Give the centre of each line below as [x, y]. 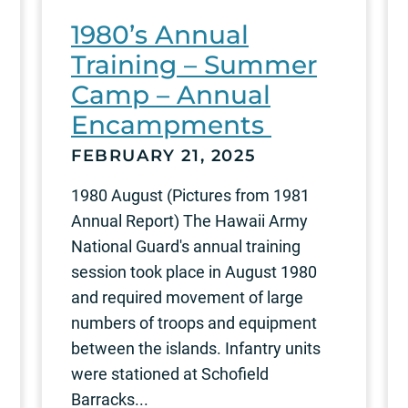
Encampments [171, 124]
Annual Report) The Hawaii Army [189, 220]
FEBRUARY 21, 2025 [164, 155]
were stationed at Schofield [170, 373]
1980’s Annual [160, 34]
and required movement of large [187, 297]
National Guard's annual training [186, 246]
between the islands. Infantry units [196, 348]
